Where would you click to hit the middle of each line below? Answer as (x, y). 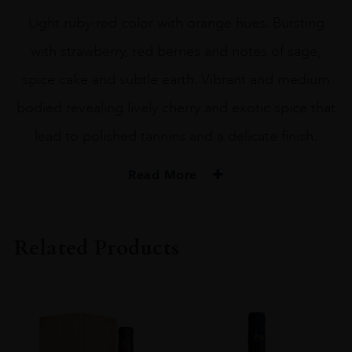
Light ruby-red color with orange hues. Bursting (176, 22)
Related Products (97, 247)
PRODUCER (176, 210)
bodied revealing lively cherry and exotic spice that (176, 107)
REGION (176, 304)
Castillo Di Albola (176, 230)
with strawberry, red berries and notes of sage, (176, 51)
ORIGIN (176, 257)
